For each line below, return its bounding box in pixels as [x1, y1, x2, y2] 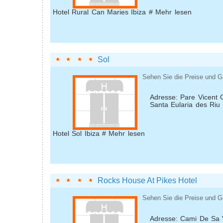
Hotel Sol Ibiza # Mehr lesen [53, 129, 145, 137]
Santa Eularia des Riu [150, 101, 221, 109]
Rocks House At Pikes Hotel [98, 176, 197, 185]
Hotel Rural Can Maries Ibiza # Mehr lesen [53, 8, 192, 16]
